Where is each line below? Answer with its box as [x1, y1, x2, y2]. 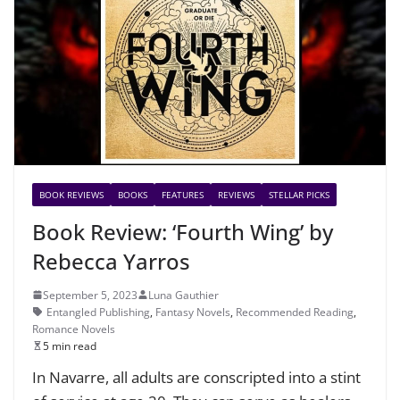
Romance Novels [32, 321, 115, 337]
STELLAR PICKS [269, 187, 329, 201]
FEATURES [162, 187, 204, 201]
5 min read [43, 337, 96, 354]
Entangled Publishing [46, 304, 150, 320]
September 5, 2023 [43, 287, 137, 303]
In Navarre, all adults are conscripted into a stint [32, 366, 361, 387]
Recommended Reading [236, 304, 354, 320]
